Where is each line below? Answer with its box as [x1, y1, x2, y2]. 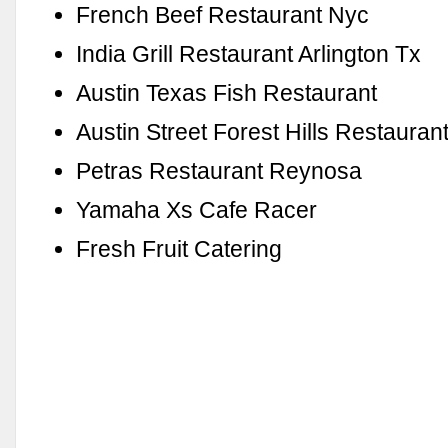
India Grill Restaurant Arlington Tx [76, 40, 422, 67]
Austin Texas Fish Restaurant [76, 79, 378, 106]
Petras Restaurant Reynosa [76, 157, 363, 184]
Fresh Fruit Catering [76, 235, 283, 262]
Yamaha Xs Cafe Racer [76, 196, 318, 223]
